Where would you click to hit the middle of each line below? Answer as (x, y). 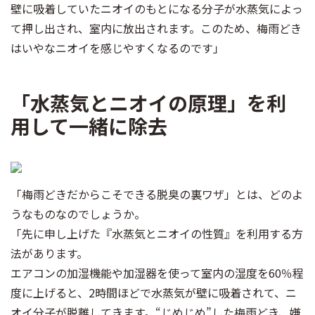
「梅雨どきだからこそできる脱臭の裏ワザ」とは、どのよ (157, 194)
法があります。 (49, 253)
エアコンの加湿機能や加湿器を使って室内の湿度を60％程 (157, 273)
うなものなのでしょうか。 (78, 214)
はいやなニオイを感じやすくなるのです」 (117, 48)
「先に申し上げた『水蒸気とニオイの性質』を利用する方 (157, 233)
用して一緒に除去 (89, 126)
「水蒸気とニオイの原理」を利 (148, 103)
